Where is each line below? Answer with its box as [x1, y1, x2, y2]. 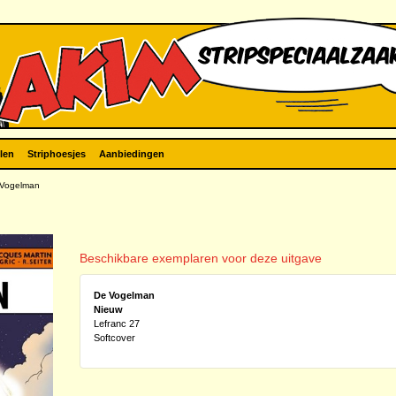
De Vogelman [93, 290, 155, 301]
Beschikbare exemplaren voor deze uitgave [79, 251, 322, 265]
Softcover [93, 332, 135, 343]
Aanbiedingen [99, 148, 164, 159]
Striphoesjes [27, 148, 86, 159]
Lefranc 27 [93, 318, 140, 329]
